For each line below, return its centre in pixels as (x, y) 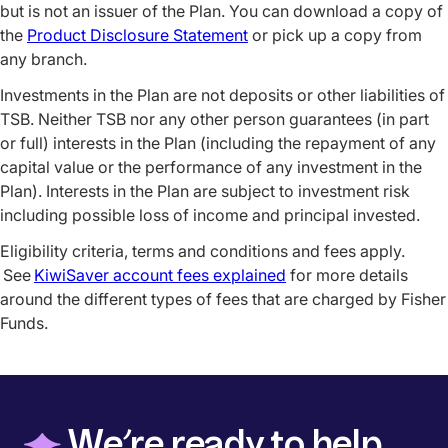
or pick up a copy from (335, 35)
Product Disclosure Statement (137, 35)
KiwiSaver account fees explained (160, 275)
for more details (347, 275)
